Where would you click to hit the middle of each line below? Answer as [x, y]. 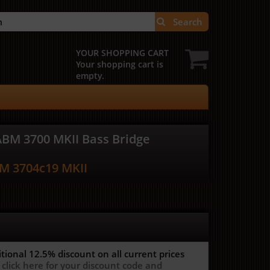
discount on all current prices [121, 254]
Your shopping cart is [120, 64]
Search [188, 22]
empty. [90, 76]
